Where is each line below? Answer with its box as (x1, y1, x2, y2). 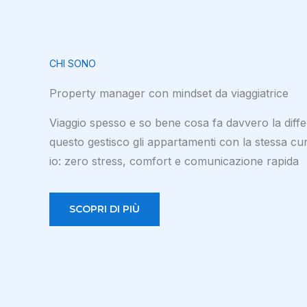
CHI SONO (49, 57, 96, 69)
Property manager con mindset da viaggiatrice (49, 86, 288, 100)
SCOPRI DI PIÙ (69, 202, 140, 215)
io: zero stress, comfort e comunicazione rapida (49, 153, 299, 168)
